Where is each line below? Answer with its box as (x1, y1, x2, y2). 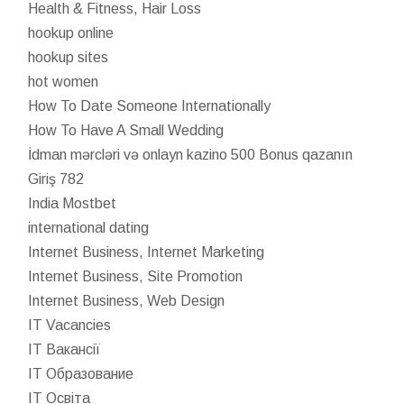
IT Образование (28, 365, 134, 381)
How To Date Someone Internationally (28, 97, 271, 114)
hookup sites (28, 49, 109, 65)
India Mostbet (28, 195, 117, 211)
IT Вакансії (28, 341, 101, 357)
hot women (28, 73, 99, 89)
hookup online (28, 24, 115, 41)
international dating (28, 219, 150, 235)
